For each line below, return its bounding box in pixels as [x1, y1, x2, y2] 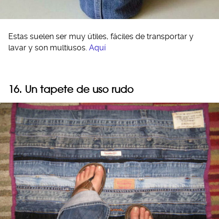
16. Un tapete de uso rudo [8, 83, 133, 95]
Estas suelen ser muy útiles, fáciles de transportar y [8, 31, 194, 41]
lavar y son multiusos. [8, 43, 89, 52]
